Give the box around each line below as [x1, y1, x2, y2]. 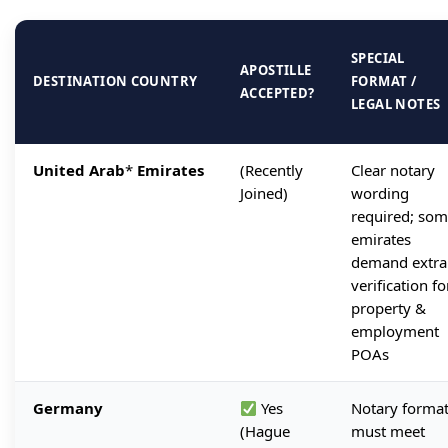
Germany [33, 398, 103, 419]
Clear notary [351, 160, 435, 181]
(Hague [240, 421, 290, 442]
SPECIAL [351, 49, 405, 68]
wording [351, 183, 409, 204]
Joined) [240, 183, 288, 204]
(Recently [240, 160, 303, 181]
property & [351, 298, 426, 319]
